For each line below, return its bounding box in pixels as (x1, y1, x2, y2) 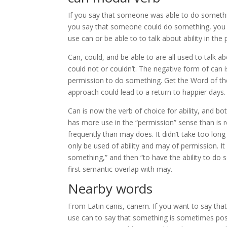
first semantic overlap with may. (68, 164, 173, 174)
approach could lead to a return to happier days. (68, 87, 226, 97)
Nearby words (68, 179, 153, 198)
